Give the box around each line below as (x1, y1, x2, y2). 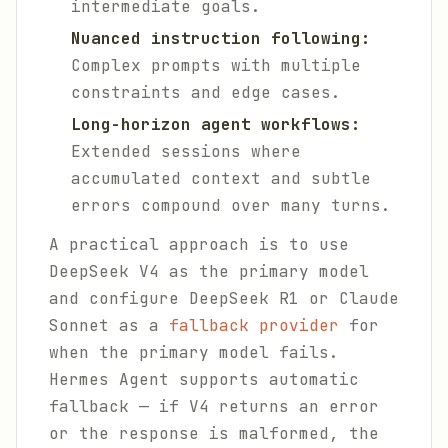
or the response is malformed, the (49, 423, 379, 444)
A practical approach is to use (49, 234, 349, 255)
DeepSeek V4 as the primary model (49, 261, 369, 282)
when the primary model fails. (49, 342, 339, 363)
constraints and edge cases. (71, 82, 341, 103)
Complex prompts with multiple (71, 55, 361, 76)
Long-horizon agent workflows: (71, 114, 361, 135)
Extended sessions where (71, 141, 301, 162)
